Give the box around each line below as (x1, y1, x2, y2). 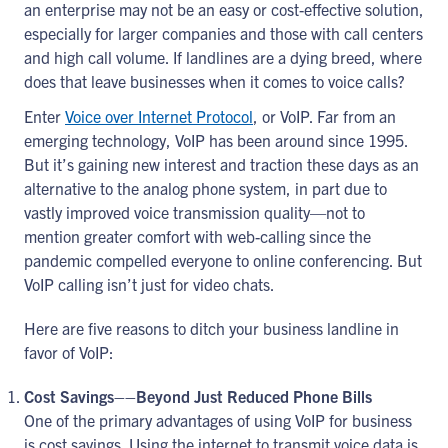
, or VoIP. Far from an (253, 106, 396, 126)
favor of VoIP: (24, 342, 114, 362)
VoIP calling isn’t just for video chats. (24, 274, 275, 294)
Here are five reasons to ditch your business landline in (24, 318, 399, 338)
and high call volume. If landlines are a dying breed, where (24, 47, 422, 67)
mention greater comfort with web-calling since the (24, 226, 371, 246)
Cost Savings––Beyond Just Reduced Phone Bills (24, 386, 372, 406)
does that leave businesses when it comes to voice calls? (24, 71, 405, 91)
